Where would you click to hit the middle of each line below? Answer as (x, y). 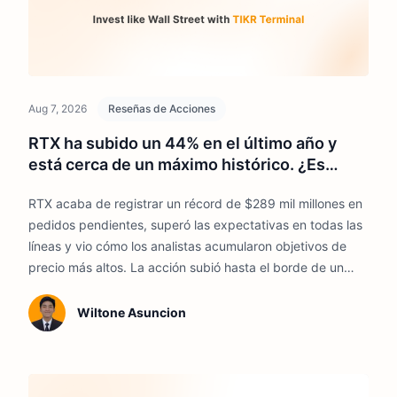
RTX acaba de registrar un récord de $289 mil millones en (195, 204)
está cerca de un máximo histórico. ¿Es (177, 165)
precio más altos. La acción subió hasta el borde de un (186, 268)
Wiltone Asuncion (131, 313)
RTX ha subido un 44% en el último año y (183, 144)
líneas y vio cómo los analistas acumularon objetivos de (187, 246)
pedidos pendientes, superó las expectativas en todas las (195, 225)
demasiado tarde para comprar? (149, 186)
